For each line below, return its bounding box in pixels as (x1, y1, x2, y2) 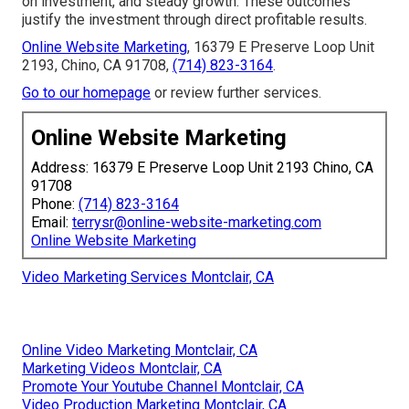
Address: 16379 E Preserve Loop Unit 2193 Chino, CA (31, 158, 373, 176)
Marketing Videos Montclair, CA (22, 359, 222, 377)
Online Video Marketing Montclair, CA (22, 341, 257, 359)
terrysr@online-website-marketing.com (72, 213, 321, 231)
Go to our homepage (22, 83, 151, 101)
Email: (31, 213, 72, 231)
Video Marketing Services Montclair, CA (22, 267, 274, 286)
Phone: (31, 194, 79, 213)
